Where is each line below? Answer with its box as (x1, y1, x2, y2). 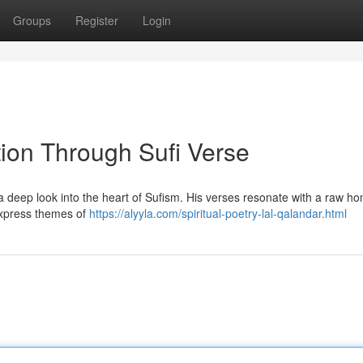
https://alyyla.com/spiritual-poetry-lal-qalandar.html (89, 205, 347, 221)
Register (75, 12, 118, 28)
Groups (13, 12, 51, 28)
